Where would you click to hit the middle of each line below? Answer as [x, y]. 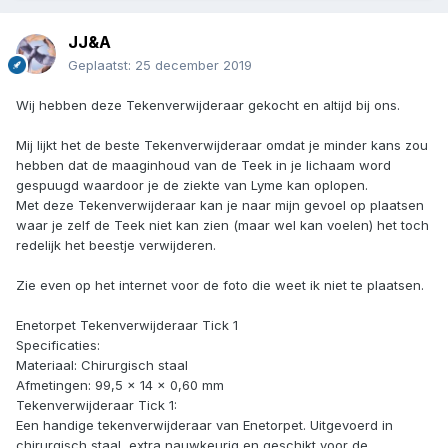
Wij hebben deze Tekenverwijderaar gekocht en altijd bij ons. [208, 105]
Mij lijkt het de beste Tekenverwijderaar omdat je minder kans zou [222, 145]
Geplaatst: [101, 65]
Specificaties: [58, 345]
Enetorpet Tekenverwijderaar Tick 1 [127, 325]
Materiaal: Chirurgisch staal [102, 365]
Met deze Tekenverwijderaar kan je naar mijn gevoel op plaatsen [220, 205]
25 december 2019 [193, 65]
